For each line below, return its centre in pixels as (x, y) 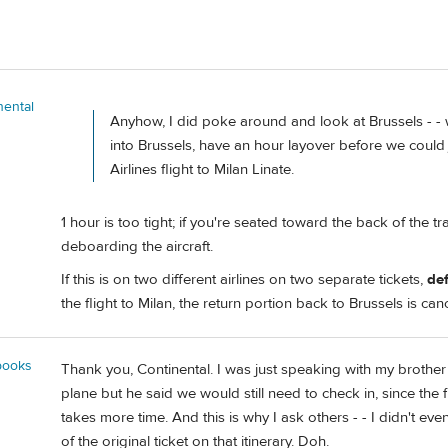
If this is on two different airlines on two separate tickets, (244, 280)
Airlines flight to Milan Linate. (202, 169)
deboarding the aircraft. (137, 246)
